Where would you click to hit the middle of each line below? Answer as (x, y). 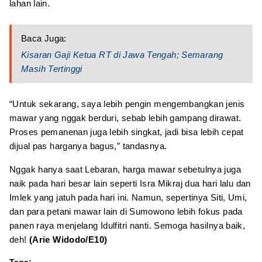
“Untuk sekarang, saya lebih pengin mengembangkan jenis (127, 104)
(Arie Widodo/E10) (68, 239)
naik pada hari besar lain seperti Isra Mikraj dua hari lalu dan (130, 183)
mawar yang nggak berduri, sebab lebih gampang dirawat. (125, 118)
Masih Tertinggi (52, 68)
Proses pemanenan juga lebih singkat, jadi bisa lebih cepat (127, 132)
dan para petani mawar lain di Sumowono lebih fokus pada (126, 211)
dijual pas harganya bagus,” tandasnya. (88, 146)
